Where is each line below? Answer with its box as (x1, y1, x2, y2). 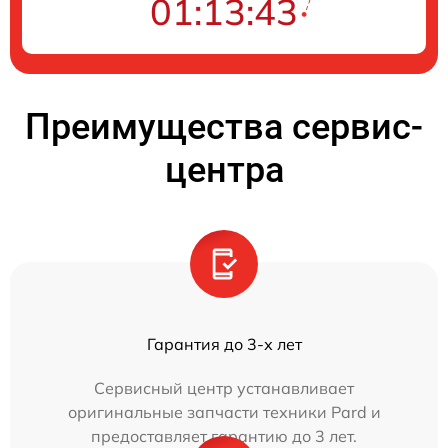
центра (164, 148, 284, 191)
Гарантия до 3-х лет (146, 333, 302, 354)
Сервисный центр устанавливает (94, 377, 354, 398)
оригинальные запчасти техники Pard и (67, 401, 381, 422)
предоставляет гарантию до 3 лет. (91, 425, 357, 446)
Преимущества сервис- (25, 105, 423, 148)
